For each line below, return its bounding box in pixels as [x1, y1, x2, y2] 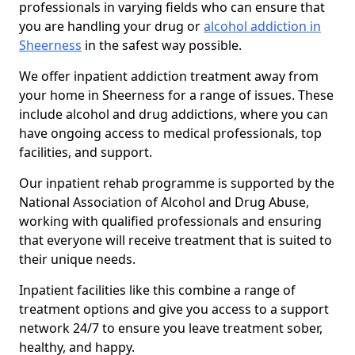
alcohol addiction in [204, 17, 321, 35]
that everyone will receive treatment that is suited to [19, 231, 332, 249]
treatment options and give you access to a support [19, 300, 329, 318]
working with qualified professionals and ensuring [19, 212, 322, 230]
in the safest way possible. [82, 36, 242, 54]
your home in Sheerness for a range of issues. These [19, 86, 334, 104]
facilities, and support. [19, 143, 152, 161]
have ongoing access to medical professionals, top [19, 124, 322, 142]
